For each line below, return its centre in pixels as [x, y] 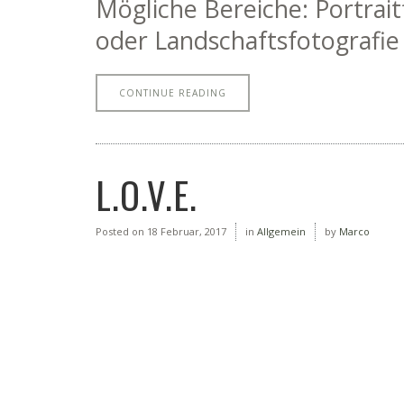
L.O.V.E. [147, 195]
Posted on [120, 231]
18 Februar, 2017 [185, 231]
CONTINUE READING [173, 93]
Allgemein [281, 231]
